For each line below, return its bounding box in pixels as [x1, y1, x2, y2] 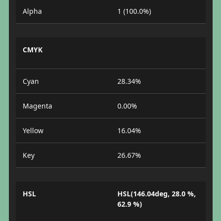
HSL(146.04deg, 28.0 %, [117, 189, 196, 198]
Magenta [22, 101, 52, 110]
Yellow [22, 126, 43, 135]
